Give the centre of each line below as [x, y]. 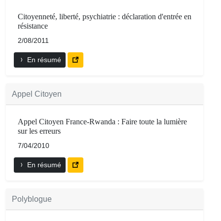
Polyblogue [32, 199]
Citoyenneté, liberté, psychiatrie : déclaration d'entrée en [105, 17]
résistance [33, 26]
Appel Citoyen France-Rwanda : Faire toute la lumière [102, 122]
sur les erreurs [39, 131]
